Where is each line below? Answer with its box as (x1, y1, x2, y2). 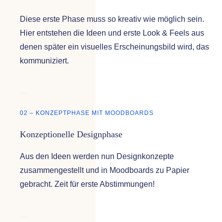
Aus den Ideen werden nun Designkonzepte (19, 152, 174, 161)
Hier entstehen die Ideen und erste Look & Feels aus (19, 28, 204, 37)
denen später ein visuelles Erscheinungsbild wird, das (19, 42, 209, 51)
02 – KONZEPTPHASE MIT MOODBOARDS (19, 110, 154, 117)
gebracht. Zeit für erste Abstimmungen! (19, 180, 155, 189)
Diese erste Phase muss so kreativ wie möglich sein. (19, 14, 204, 23)
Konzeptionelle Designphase (19, 129, 122, 140)
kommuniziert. (19, 56, 69, 65)
